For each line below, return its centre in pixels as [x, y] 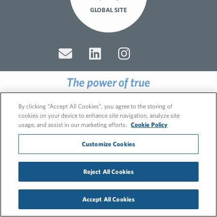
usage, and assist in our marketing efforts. [74, 125]
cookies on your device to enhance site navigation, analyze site [99, 116]
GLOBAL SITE [108, 10]
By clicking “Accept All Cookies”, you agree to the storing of [96, 106]
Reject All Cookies [108, 172]
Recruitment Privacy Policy [111, 127]
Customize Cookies [108, 144]
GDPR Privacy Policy [108, 118]
